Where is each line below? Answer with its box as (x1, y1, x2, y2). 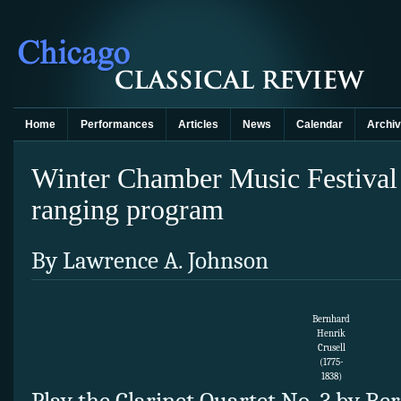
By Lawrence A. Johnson (31, 247, 269, 276)
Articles (177, 118, 218, 131)
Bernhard (312, 313, 350, 326)
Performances (80, 118, 154, 131)
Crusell (317, 342, 346, 354)
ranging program (31, 193, 224, 226)
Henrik (317, 328, 346, 340)
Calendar (295, 118, 343, 131)
